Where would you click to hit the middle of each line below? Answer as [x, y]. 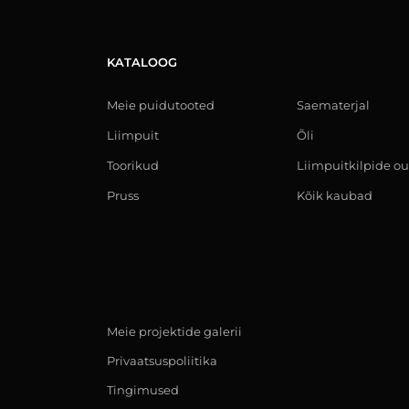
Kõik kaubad [335, 195]
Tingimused [143, 390]
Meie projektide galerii [174, 331]
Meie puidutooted [161, 105]
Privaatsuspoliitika [162, 361]
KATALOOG [142, 62]
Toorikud [133, 165]
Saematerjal [333, 105]
